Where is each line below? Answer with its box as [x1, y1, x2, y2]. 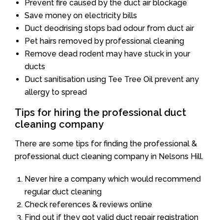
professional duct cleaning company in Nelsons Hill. [15, 151, 203, 161]
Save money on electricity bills [25, 10, 137, 20]
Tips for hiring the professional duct [15, 106, 186, 118]
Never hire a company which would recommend [25, 174, 201, 184]
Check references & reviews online [25, 199, 152, 209]
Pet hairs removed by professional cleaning [25, 36, 184, 46]
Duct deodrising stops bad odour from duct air [25, 23, 194, 33]
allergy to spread [25, 87, 87, 97]
